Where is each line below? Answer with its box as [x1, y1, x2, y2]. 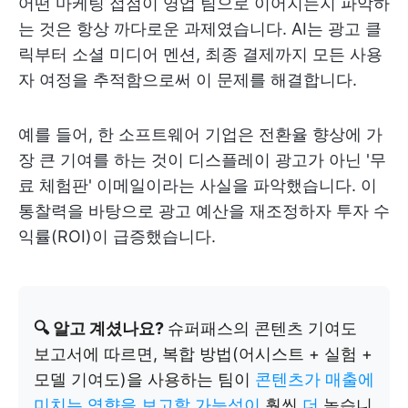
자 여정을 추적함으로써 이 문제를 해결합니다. [18, 70, 357, 89]
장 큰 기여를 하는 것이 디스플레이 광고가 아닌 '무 [18, 150, 386, 169]
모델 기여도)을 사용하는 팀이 [34, 370, 255, 389]
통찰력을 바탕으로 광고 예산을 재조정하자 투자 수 [18, 201, 390, 220]
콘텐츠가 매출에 [255, 370, 374, 389]
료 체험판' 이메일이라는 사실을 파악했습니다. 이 [18, 176, 377, 195]
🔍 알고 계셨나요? [34, 319, 168, 338]
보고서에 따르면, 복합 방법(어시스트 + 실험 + [34, 344, 372, 363]
